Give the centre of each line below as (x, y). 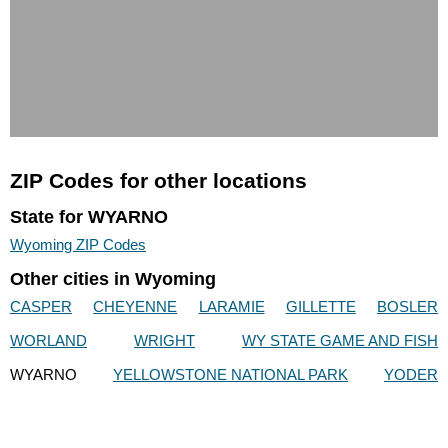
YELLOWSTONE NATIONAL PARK (230, 375)
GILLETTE (320, 307)
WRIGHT (164, 341)
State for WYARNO (89, 216)
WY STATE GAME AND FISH (340, 341)
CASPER (41, 307)
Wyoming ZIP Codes (78, 244)
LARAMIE (231, 307)
